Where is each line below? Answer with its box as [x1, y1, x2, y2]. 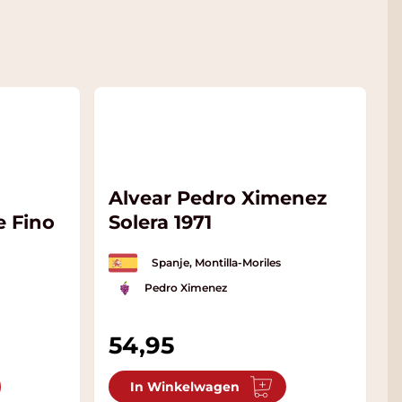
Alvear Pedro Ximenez [109, 187, 328, 210]
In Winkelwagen [130, 379, 240, 396]
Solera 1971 [109, 211, 213, 234]
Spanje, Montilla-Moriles [152, 256, 282, 270]
